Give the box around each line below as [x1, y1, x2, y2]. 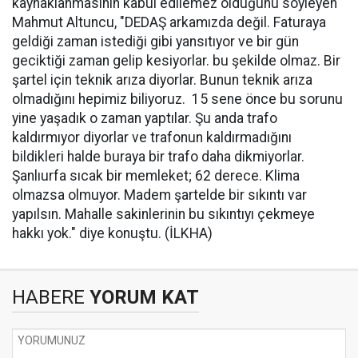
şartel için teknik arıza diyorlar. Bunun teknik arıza [12, 72, 312, 89]
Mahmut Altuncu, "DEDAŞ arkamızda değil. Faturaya [12, 14, 326, 31]
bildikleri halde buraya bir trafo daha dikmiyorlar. [12, 149, 304, 165]
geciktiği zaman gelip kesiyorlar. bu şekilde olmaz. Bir [12, 53, 340, 70]
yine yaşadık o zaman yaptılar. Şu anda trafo [12, 110, 277, 127]
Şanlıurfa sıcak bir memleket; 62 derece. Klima [12, 168, 300, 185]
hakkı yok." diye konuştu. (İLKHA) [12, 225, 213, 242]
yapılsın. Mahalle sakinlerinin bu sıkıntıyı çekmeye [12, 206, 315, 223]
